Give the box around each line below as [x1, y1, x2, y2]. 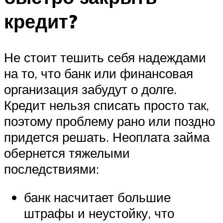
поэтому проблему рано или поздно [4, 112, 215, 129]
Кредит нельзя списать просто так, [4, 97, 209, 113]
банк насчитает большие [24, 189, 171, 206]
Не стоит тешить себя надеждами [4, 49, 206, 65]
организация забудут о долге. [4, 81, 177, 97]
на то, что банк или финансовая [4, 65, 193, 81]
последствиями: [4, 160, 99, 177]
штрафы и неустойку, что [24, 205, 174, 222]
